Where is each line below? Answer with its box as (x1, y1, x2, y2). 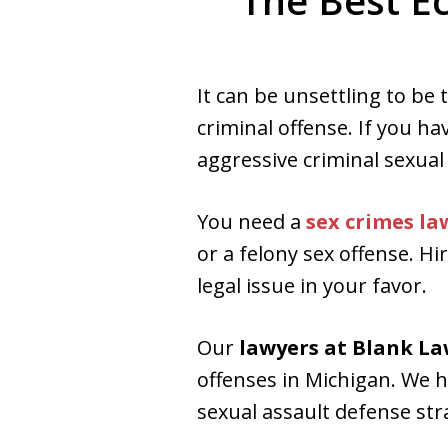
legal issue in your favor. (197, 272, 427, 299)
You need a (197, 208, 301, 235)
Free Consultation (127, 84, 289, 108)
